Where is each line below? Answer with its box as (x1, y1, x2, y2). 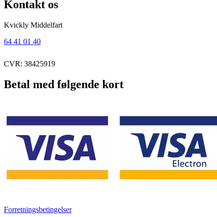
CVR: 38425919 (4, 59, 55, 68)
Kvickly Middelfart (4, 20, 62, 29)
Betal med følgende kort (4, 77, 124, 91)
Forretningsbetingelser (4, 205, 72, 214)
